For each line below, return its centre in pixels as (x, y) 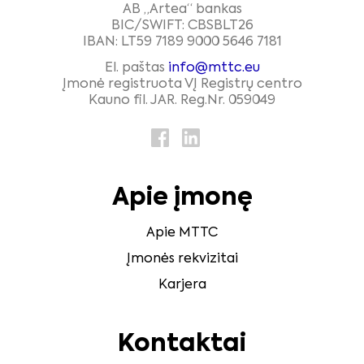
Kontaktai (182, 345)
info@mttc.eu (214, 69)
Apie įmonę (182, 199)
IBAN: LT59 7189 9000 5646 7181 (182, 42)
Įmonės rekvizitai (182, 260)
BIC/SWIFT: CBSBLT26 (182, 26)
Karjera (182, 286)
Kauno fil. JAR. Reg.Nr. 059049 (182, 101)
